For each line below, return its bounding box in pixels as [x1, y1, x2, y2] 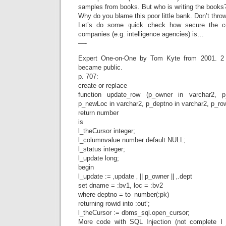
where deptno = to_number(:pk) [78, 191, 169, 198]
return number [78, 109, 119, 117]
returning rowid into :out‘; [78, 200, 150, 207]
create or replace [78, 82, 127, 89]
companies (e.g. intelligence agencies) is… [78, 30, 204, 38]
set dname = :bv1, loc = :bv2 [78, 182, 163, 189]
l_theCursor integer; [78, 127, 135, 135]
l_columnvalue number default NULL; [78, 136, 186, 144]
